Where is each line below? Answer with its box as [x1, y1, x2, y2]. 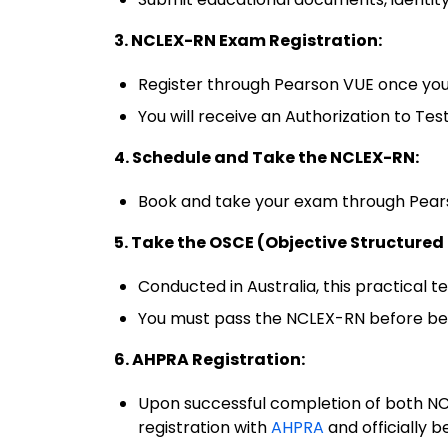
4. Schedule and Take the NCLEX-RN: [114, 146, 419, 169]
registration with [138, 416, 271, 439]
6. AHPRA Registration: [114, 348, 305, 371]
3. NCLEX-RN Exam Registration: [114, 29, 382, 52]
